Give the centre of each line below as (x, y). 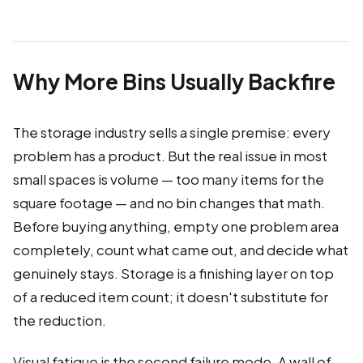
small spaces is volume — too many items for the (169, 179)
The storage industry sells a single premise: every (172, 132)
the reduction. (60, 320)
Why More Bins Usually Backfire (174, 82)
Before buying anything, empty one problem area (176, 226)
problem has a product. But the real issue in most (170, 156)
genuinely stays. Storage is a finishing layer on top (173, 273)
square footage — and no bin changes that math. (169, 203)
